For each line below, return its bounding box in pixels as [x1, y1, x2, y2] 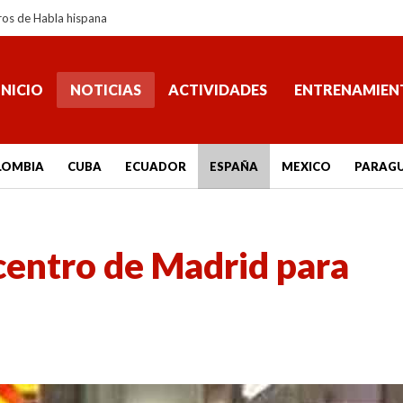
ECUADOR [124, 159, 186, 174]
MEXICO [281, 159, 331, 174]
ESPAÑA [209, 159, 258, 174]
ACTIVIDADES [167, 81, 267, 98]
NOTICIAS [69, 81, 141, 98]
